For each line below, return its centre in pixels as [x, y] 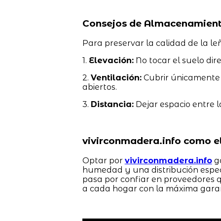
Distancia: [112, 104]
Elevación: [111, 60]
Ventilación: [116, 77]
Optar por [103, 161]
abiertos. [99, 87]
